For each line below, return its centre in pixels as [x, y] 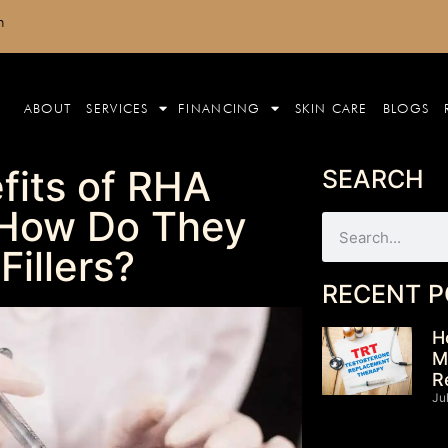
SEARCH [372, 179]
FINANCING [219, 107]
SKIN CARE [331, 107]
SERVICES [117, 107]
